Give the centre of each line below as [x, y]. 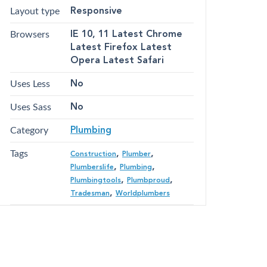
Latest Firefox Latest [121, 48]
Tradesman [90, 194]
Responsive [96, 12]
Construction [93, 155]
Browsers [30, 35]
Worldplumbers [143, 194]
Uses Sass [31, 108]
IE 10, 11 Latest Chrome [126, 35]
